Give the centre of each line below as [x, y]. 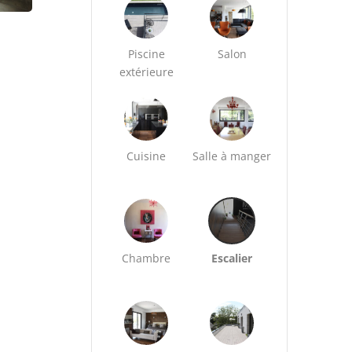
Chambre [147, 258]
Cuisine [147, 156]
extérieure [146, 72]
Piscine [146, 54]
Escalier [232, 258]
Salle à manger [232, 156]
